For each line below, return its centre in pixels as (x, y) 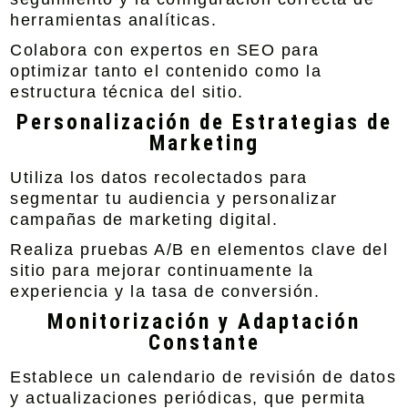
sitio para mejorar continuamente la (162, 270)
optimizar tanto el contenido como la (166, 71)
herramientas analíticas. (114, 20)
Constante (204, 343)
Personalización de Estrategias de (204, 122)
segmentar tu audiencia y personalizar (174, 199)
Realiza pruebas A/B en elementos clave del (199, 250)
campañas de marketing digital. (144, 219)
